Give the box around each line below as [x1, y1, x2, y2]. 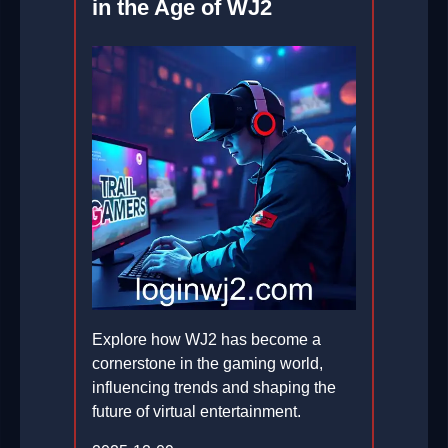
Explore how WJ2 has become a [92, 331, 321, 349]
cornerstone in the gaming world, [92, 355, 323, 373]
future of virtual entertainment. [92, 403, 301, 421]
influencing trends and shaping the [92, 379, 336, 397]
